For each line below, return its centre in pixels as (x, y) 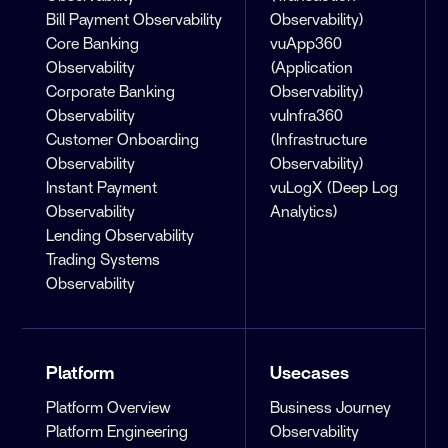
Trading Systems (103, 260)
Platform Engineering (117, 432)
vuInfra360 (307, 116)
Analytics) (304, 212)
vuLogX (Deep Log (334, 188)
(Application (312, 68)
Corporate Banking (111, 92)
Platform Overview (109, 408)
